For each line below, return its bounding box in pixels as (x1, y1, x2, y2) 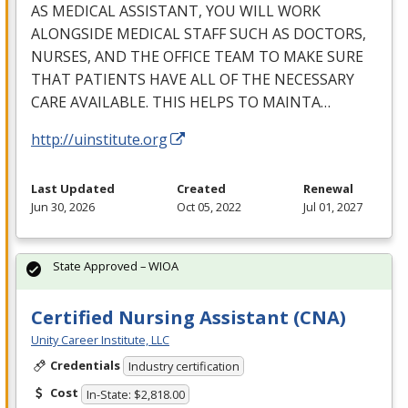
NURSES (31, 46, 87, 66)
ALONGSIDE (31, 23, 113, 44)
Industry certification (127, 358, 240, 375)
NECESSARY (274, 68, 354, 89)
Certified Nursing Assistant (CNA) (31, 304, 346, 330)
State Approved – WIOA (53, 257, 178, 274)
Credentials (49, 356, 120, 373)
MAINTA (262, 91, 321, 112)
